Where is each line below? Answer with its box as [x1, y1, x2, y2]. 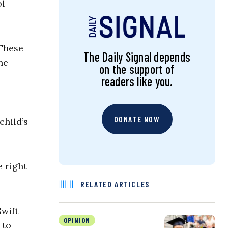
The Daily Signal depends [83, 49, 190, 65]
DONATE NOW [113, 114, 160, 124]
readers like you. [101, 74, 173, 89]
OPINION [64, 216, 91, 225]
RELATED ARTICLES [80, 179, 150, 189]
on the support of [99, 62, 175, 77]
